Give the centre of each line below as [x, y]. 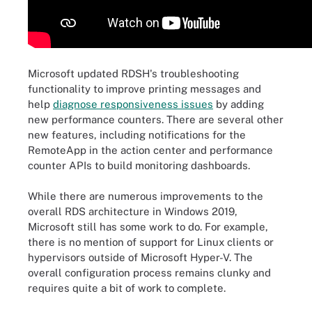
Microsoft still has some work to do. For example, [148, 227]
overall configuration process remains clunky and [149, 273]
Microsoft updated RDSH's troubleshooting [133, 73]
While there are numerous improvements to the [146, 196]
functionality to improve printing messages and [145, 88]
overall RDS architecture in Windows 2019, [133, 211]
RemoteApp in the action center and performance [150, 150]
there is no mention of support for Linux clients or [151, 242]
